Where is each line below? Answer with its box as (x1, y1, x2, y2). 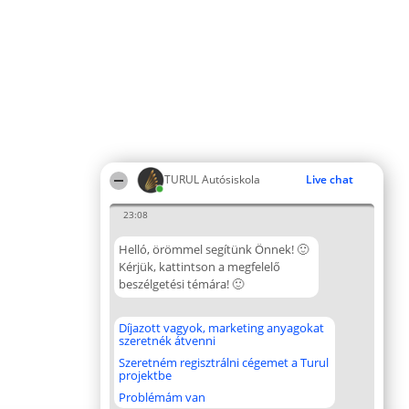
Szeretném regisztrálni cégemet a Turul (119, 354, 329, 371)
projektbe (119, 367, 172, 383)
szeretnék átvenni (119, 332, 215, 349)
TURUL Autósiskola (164, 172, 260, 187)
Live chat (306, 172, 353, 187)
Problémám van (119, 389, 205, 405)
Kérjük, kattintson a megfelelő (119, 258, 280, 275)
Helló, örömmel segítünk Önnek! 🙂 (119, 241, 309, 257)
